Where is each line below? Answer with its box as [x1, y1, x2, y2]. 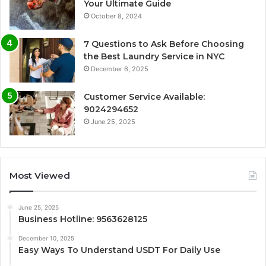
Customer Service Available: [84, 91, 205, 103]
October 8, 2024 [91, 12, 142, 21]
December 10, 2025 [18, 235, 74, 242]
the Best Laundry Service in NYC [84, 51, 224, 62]
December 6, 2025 [91, 65, 148, 74]
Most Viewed [9, 170, 70, 182]
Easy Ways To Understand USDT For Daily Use [18, 245, 220, 256]
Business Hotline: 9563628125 [18, 214, 147, 225]
